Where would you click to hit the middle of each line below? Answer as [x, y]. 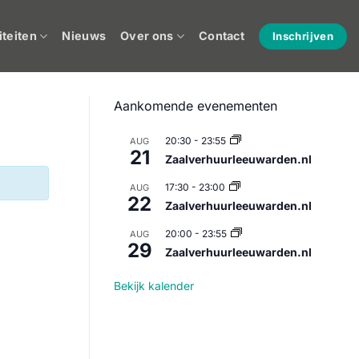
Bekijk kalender [154, 286]
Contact [221, 36]
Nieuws [84, 36]
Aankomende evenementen [196, 106]
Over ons [147, 36]
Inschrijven [303, 36]
